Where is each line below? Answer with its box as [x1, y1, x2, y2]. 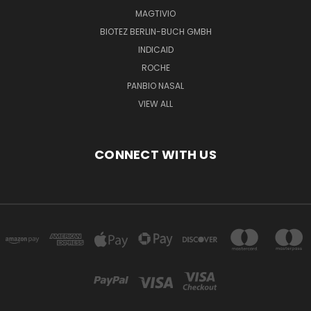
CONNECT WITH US [94, 146, 217, 163]
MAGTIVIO [135, 8, 176, 19]
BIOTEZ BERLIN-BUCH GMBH [99, 26, 212, 37]
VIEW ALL [138, 98, 173, 110]
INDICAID [137, 44, 174, 56]
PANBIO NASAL [127, 80, 184, 92]
